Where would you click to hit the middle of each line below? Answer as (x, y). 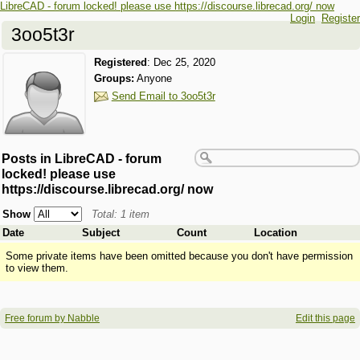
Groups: (114, 79)
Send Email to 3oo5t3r (163, 96)
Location (275, 232)
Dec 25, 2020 (184, 63)
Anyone (153, 79)
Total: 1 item (120, 214)
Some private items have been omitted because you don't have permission (179, 256)
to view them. (37, 268)
